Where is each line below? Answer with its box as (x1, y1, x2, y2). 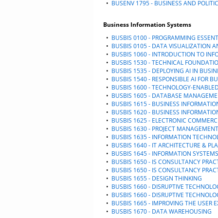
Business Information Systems (103, 20, 191, 29)
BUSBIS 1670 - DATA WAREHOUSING (111, 207, 212, 216)
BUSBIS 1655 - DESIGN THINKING (111, 174, 202, 182)
